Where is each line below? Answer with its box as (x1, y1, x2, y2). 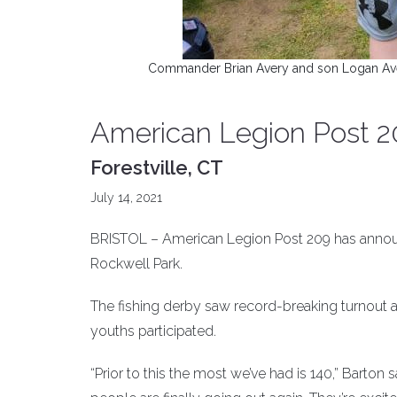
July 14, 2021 (90, 191, 162, 205)
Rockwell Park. (90, 255, 183, 272)
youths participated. (90, 323, 216, 339)
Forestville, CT (90, 156, 223, 179)
